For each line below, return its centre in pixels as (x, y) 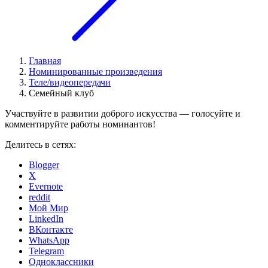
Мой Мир (48, 208)
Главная (45, 61)
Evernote (46, 187)
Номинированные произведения (95, 72)
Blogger (44, 165)
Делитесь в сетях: (40, 145)
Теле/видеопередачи (70, 83)
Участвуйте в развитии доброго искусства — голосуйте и (123, 114)
